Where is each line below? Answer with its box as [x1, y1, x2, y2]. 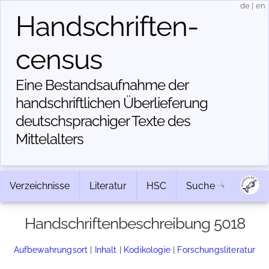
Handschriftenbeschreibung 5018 [24, 214, 245, 232]
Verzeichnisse [10, 180, 70, 192]
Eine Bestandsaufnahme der [16, 76, 188, 94]
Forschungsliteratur [177, 244, 256, 255]
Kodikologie [124, 244, 171, 255]
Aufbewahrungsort [13, 244, 88, 255]
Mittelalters [16, 130, 83, 148]
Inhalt [94, 244, 117, 255]
